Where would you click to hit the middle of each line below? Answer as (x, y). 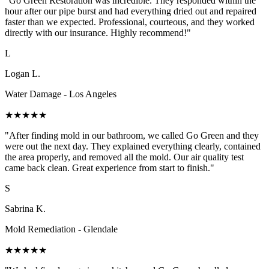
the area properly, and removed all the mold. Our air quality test (124, 157)
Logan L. (23, 74)
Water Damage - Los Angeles (61, 94)
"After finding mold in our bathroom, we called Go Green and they (132, 136)
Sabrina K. (25, 209)
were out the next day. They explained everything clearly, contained (133, 147)
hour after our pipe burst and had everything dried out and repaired (131, 11)
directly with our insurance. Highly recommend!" (98, 33)
